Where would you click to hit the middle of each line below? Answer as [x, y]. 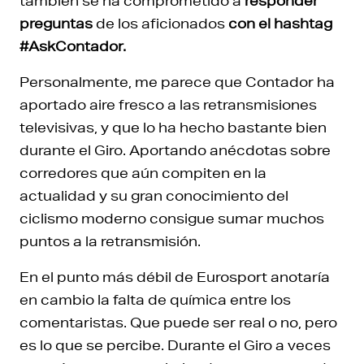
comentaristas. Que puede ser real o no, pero [178, 322]
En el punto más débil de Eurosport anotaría [175, 276]
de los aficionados [160, 23]
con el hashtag [280, 23]
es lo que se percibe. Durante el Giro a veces [175, 344]
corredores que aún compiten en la [143, 172]
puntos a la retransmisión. [110, 240]
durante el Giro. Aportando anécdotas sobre [175, 149]
